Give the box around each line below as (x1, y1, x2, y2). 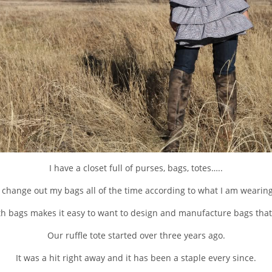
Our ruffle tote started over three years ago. (47, 229, 225, 241)
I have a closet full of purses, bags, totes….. (49, 161, 223, 174)
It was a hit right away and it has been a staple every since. (16, 251, 256, 263)
